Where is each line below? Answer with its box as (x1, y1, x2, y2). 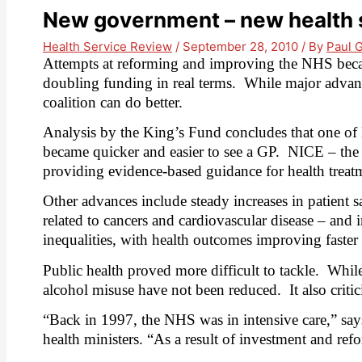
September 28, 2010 (183, 38, 301, 54)
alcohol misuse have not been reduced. (43, 280, 281, 298)
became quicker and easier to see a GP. (43, 143, 280, 160)
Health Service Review (43, 38, 172, 54)
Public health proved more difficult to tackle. (43, 261, 319, 279)
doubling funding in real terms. (43, 74, 236, 91)
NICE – (288, 143, 340, 160)
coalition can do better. (43, 93, 183, 111)
